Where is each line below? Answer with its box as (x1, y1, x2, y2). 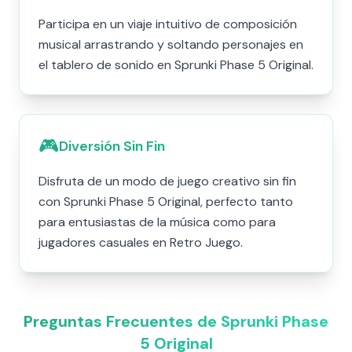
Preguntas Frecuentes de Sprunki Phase (24, 311, 328, 332)
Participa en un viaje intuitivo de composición (38, 16, 297, 32)
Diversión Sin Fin (59, 137, 165, 156)
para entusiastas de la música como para (38, 214, 276, 230)
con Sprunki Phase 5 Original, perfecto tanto (38, 193, 293, 210)
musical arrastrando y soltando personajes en (38, 36, 303, 53)
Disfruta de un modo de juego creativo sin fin (38, 173, 296, 189)
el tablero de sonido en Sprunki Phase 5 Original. (38, 57, 313, 73)
